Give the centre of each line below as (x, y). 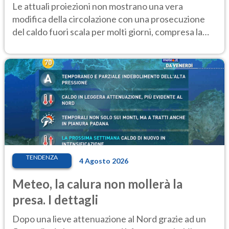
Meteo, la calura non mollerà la (97, 184)
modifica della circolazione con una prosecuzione (109, 19)
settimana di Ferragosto (60, 44)
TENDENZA (42, 157)
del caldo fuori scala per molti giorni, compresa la (107, 31)
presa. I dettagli (55, 199)
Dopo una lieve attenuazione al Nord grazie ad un (109, 219)
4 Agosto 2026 (104, 161)
